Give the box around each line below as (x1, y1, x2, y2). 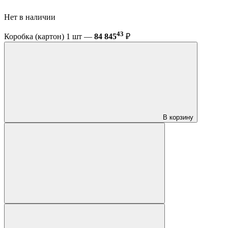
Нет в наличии (4, 12, 58, 21)
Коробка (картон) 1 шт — (4, 32, 94, 41)
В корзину (163, 113, 193, 122)
